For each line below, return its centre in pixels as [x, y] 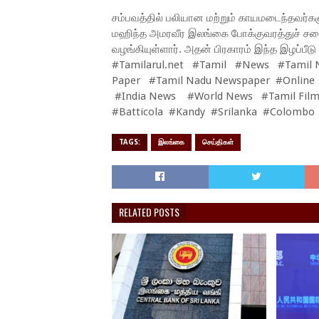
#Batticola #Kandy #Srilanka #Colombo [213, 112]
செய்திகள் [218, 142]
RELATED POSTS [149, 212]
